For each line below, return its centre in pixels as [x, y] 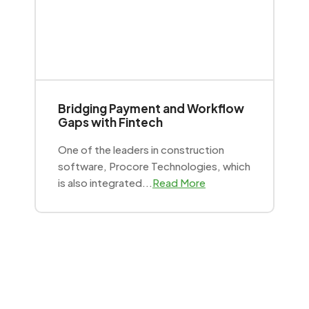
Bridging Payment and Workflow [151, 108]
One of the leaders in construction [141, 149]
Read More [179, 182]
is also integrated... [105, 182]
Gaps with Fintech [110, 122]
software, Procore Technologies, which [154, 166]
